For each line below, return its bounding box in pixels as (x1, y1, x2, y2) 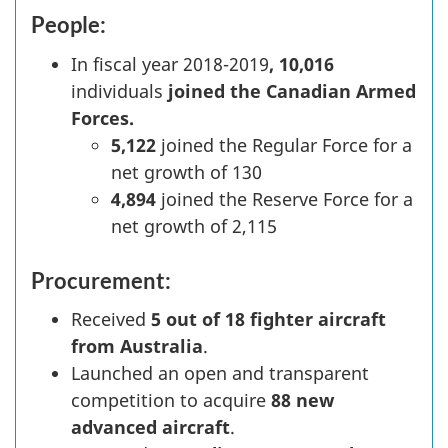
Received (71, 307, 151, 332)
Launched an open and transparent (71, 361, 369, 386)
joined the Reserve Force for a (156, 186, 413, 211)
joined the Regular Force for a (156, 132, 412, 157)
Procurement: (31, 266, 171, 294)
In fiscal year (71, 51, 178, 76)
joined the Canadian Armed (163, 78, 416, 103)
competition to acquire (71, 388, 271, 413)
